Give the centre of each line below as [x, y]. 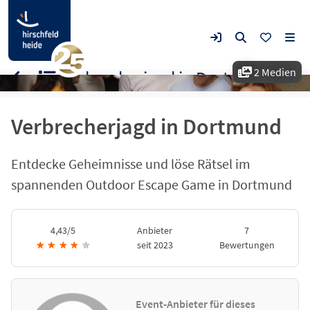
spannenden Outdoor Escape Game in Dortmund [152, 184]
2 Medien [274, 72]
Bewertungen [247, 245]
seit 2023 [155, 245]
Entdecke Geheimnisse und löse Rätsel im [131, 164]
